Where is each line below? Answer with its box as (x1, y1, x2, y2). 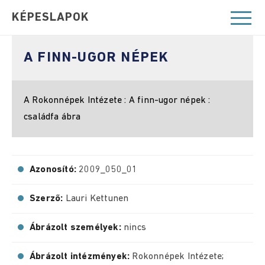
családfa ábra (24, 112, 81, 122)
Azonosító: (30, 165, 79, 174)
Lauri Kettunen (65, 194, 129, 203)
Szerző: (30, 194, 66, 203)
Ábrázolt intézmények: (30, 252, 132, 261)
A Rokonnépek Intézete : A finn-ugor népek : (24, 96, 211, 105)
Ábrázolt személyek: (30, 223, 124, 232)
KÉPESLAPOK (12, 12, 89, 24)
